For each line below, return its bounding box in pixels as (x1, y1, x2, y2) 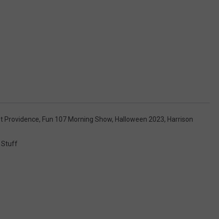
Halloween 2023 (115, 115, 164, 124)
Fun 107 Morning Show (42, 115, 112, 124)
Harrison (167, 115, 193, 124)
